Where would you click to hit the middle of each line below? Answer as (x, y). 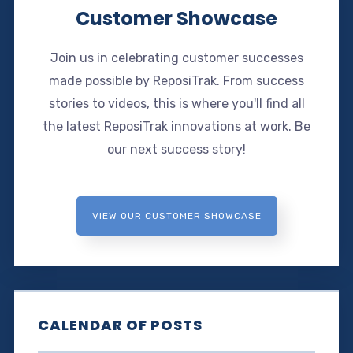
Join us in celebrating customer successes (176, 58)
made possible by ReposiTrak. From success (176, 81)
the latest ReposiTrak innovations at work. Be (176, 127)
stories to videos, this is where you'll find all (176, 104)
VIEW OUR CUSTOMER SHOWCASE (176, 216)
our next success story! (176, 150)
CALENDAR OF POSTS (120, 325)
